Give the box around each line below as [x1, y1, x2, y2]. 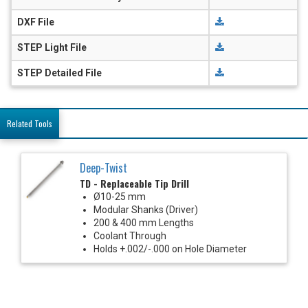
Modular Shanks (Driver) [93, 203, 198, 215]
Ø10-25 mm [93, 190, 146, 202]
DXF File [17, 16, 54, 27]
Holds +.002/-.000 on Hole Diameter [93, 243, 247, 254]
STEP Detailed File [17, 67, 102, 78]
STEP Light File [17, 41, 87, 53]
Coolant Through [93, 230, 166, 241]
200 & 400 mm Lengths [93, 217, 194, 228]
